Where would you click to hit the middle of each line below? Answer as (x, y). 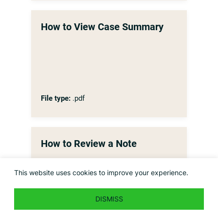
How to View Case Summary (102, 27)
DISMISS (109, 199)
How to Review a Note (89, 144)
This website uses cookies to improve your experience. (101, 172)
